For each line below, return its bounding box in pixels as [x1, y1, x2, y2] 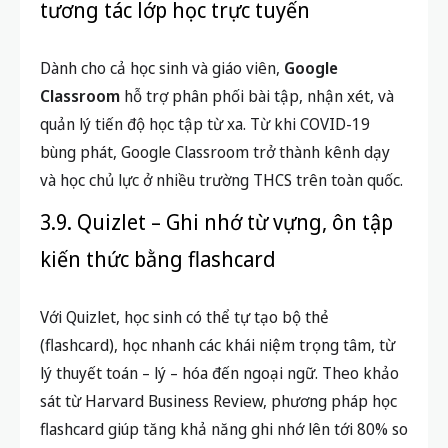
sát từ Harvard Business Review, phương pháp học [40, 390, 397, 413]
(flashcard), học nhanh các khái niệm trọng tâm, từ [40, 334, 395, 357]
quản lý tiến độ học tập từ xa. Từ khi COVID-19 [40, 113, 370, 136]
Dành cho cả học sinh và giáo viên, [40, 57, 284, 80]
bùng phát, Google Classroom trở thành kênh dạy [40, 141, 390, 164]
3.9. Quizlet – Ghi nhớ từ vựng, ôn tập [40, 208, 393, 237]
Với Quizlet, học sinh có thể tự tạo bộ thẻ [40, 306, 329, 329]
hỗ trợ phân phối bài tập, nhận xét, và [120, 85, 394, 108]
